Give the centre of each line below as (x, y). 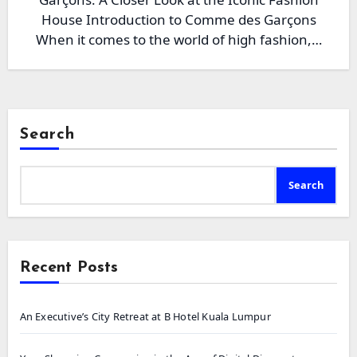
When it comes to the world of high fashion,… (178, 39)
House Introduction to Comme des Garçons (178, 20)
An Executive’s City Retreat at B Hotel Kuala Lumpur (145, 316)
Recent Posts (69, 268)
